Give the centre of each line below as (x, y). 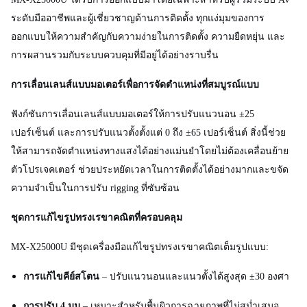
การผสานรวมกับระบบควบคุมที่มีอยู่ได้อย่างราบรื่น (115, 55)
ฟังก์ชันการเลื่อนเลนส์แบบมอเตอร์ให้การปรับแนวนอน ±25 (133, 114)
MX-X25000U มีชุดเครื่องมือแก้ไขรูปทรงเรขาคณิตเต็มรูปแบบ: (140, 247)
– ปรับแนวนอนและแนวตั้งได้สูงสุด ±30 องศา (194, 277)
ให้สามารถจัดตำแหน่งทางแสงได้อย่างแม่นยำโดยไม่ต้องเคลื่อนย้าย (150, 151)
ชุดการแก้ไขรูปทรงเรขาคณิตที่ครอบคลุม (97, 218)
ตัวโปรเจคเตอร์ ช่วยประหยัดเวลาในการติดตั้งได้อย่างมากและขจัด (150, 170)
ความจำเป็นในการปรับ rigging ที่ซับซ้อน (95, 188)
